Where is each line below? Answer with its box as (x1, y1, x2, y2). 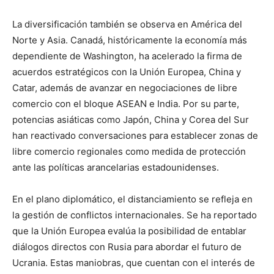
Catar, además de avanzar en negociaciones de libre (12, 82, 237, 94)
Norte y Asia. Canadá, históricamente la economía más (12, 34, 247, 46)
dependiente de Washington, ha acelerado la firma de (12, 50, 242, 62)
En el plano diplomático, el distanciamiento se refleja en (12, 193, 253, 206)
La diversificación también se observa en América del (12, 18, 242, 31)
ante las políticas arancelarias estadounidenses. (12, 161, 219, 174)
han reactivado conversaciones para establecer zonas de (12, 130, 258, 142)
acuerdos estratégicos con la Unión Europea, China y (12, 66, 241, 78)
